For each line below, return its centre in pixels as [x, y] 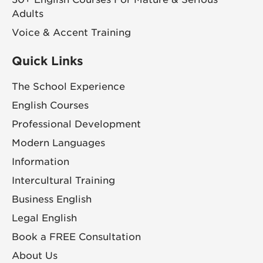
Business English [52, 199]
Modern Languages [58, 143]
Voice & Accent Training [71, 32]
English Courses [50, 105]
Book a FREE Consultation [76, 237]
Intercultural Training [63, 180]
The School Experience [68, 86]
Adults [28, 14]
